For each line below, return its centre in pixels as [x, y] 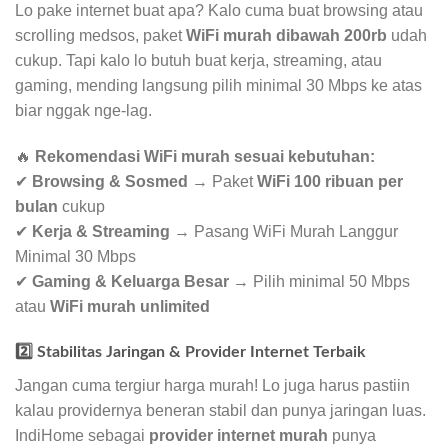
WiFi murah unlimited [130, 307]
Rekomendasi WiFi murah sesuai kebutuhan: [205, 157]
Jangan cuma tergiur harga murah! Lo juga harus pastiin [212, 385]
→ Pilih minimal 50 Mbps [319, 282]
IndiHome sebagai [82, 435]
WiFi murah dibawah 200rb [286, 36]
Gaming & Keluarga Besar [130, 282]
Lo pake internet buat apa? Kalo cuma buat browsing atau [219, 11]
